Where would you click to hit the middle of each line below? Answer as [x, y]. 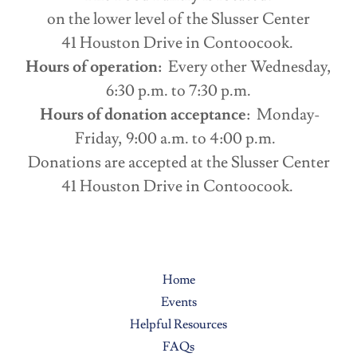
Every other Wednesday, [250, 67]
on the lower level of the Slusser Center [178, 20]
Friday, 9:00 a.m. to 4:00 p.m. [178, 139]
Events [178, 302]
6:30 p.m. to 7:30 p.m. [178, 91]
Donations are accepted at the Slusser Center [178, 163]
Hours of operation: [97, 67]
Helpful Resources [178, 325]
